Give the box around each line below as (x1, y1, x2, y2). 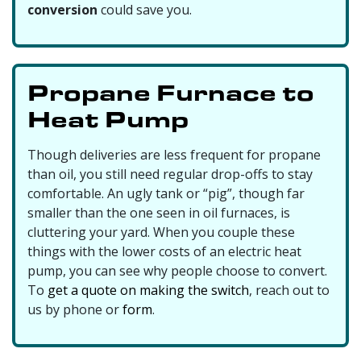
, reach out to (249, 280, 330, 299)
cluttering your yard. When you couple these (27, 222, 295, 241)
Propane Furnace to (27, 76, 314, 107)
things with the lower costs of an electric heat (27, 242, 301, 260)
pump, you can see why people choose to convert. (27, 261, 327, 280)
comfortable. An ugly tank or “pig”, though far (27, 184, 305, 202)
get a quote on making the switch (48, 280, 249, 299)
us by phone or (27, 300, 122, 318)
